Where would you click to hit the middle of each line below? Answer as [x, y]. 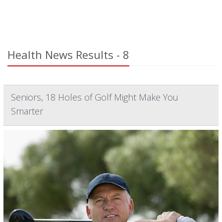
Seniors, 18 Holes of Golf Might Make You [95, 97]
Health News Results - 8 [68, 55]
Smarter [27, 111]
